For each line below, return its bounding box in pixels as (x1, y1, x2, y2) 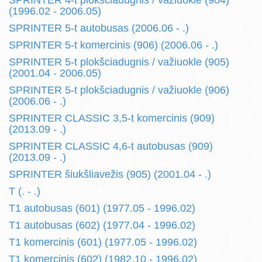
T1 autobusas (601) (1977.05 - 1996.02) (9, 202, 195, 214)
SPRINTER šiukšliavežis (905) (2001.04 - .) (9, 168, 211, 180)
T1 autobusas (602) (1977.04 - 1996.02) (9, 219, 195, 231)
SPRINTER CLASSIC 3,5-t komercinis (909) (9, 112, 215, 124)
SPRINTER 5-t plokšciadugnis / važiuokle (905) (9, 56, 229, 68)
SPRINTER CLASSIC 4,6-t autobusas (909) (9, 140, 213, 152)
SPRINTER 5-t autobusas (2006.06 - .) (9, 22, 189, 34)
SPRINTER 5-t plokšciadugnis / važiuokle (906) (9, 84, 229, 96)
